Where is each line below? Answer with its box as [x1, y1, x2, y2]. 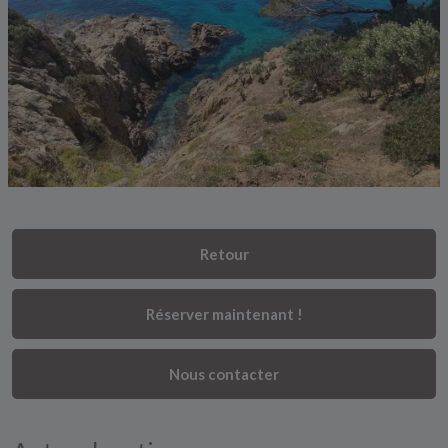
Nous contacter [169, 364, 279, 383]
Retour [199, 244, 249, 263]
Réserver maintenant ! [145, 304, 303, 323]
